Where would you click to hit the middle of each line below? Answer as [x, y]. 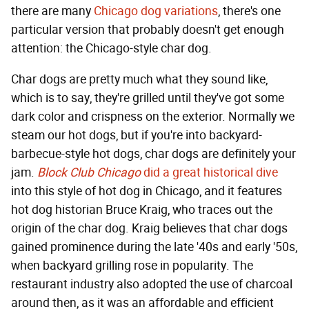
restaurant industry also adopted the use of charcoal [152, 284]
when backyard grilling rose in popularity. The [132, 265]
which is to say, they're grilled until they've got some [148, 98]
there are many [52, 11]
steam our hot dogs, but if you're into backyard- [137, 135]
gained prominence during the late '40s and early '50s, [154, 247]
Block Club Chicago [89, 172]
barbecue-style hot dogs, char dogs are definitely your [153, 153]
